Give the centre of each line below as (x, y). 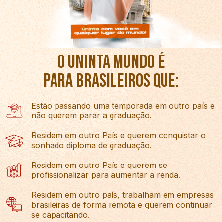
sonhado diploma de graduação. (91, 145)
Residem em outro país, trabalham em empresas (122, 194)
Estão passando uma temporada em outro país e (123, 105)
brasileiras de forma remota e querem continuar (121, 204)
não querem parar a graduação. (91, 115)
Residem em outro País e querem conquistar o (118, 135)
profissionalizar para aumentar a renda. (106, 175)
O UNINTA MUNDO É (111, 62)
